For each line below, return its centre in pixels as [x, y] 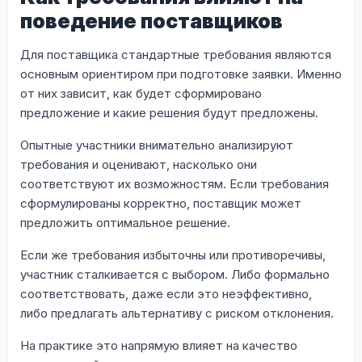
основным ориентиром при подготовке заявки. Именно [181, 74]
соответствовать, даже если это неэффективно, [166, 293]
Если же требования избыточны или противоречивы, [173, 255]
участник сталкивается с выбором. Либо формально [175, 274]
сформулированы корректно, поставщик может [161, 203]
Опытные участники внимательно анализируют [157, 145]
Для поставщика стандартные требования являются [176, 54]
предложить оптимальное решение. [125, 222]
